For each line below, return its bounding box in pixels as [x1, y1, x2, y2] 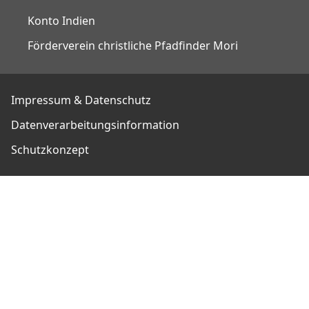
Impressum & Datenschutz [11, 92, 152, 108]
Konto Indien [27, 12, 95, 28]
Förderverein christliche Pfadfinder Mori [27, 37, 238, 53]
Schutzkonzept [11, 142, 90, 158]
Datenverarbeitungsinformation [11, 117, 180, 133]
